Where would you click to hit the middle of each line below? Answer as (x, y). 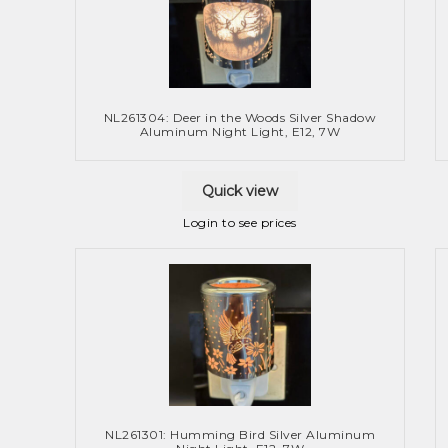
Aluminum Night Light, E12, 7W (240, 131)
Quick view (240, 190)
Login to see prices (240, 222)
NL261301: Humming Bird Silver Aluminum (240, 435)
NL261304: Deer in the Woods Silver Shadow (240, 117)
